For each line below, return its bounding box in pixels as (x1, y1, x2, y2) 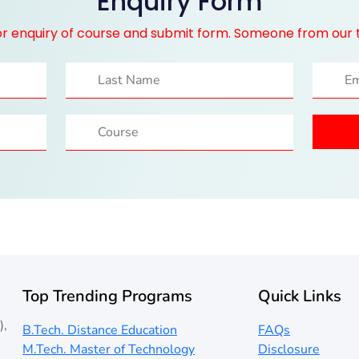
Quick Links (258, 285, 341, 308)
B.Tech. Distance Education (22, 321, 177, 340)
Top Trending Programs (22, 285, 192, 308)
